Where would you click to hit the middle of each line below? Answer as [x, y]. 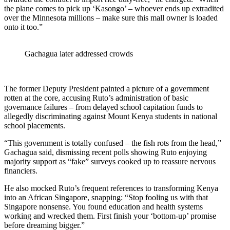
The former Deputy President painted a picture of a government [107, 89]
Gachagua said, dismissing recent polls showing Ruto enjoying [106, 152]
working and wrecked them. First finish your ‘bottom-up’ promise [110, 216]
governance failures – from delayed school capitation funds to [103, 107]
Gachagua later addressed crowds [79, 54]
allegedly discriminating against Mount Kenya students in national [111, 117]
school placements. [35, 126]
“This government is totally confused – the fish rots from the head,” [113, 143]
